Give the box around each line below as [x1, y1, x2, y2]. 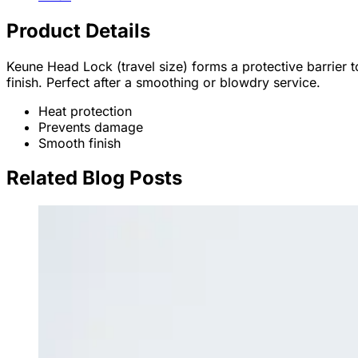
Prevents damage [38, 118, 143, 135]
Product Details [6, 18, 150, 42]
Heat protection [38, 102, 132, 119]
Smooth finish [38, 134, 121, 151]
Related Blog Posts [6, 166, 182, 190]
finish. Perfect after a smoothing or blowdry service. [6, 74, 320, 90]
